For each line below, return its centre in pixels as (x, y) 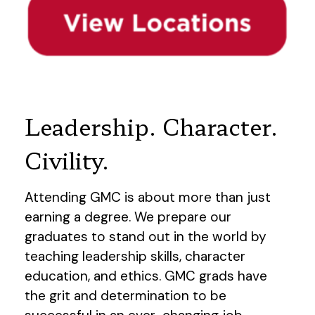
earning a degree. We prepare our (128, 217)
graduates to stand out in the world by (146, 236)
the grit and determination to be (126, 295)
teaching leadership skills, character (135, 256)
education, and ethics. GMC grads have (146, 276)
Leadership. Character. (152, 126)
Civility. (67, 159)
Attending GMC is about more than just (148, 197)
